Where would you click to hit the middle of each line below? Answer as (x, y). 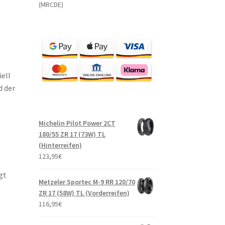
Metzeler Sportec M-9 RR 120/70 (87, 182)
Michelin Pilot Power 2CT (77, 123)
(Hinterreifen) (60, 145)
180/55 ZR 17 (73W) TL (72, 134)
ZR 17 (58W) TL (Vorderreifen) (84, 193)
